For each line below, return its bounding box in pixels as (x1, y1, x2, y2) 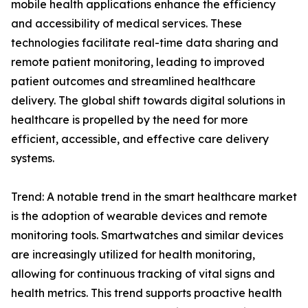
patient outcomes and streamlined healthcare (11, 74, 256, 89)
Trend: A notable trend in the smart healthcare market (11, 190, 297, 204)
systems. (11, 151, 54, 166)
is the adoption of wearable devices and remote (11, 209, 267, 223)
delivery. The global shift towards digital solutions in (11, 93, 285, 108)
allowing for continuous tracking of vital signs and (11, 267, 275, 281)
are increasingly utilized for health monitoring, (11, 247, 255, 262)
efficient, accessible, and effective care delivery (11, 132, 269, 146)
